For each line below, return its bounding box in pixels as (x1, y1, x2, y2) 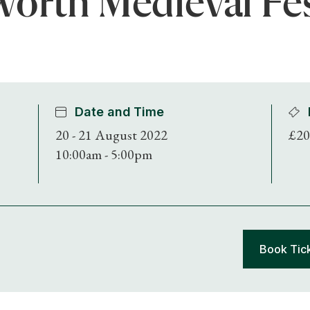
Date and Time (75, 104, 165, 119)
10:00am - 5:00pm (55, 145, 153, 163)
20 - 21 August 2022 (55, 125, 168, 144)
